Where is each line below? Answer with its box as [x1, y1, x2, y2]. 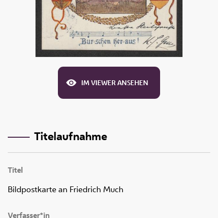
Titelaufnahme [34, 128, 107, 144]
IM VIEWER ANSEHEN [81, 78, 148, 88]
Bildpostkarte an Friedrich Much [8, 184, 124, 195]
